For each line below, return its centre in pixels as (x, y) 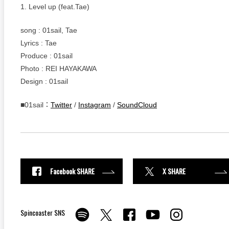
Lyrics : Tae (39, 43)
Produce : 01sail (47, 55)
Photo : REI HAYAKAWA (59, 68)
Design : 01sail (44, 81)
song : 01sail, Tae (49, 30)
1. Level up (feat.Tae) (55, 6)
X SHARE (174, 171)
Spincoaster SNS (43, 212)
